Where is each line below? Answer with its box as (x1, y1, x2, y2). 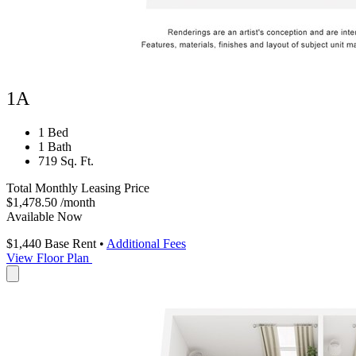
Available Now (6, 209, 83, 223)
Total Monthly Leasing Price (6, 180, 149, 195)
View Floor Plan (6, 250, 89, 265)
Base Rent (41, 236, 99, 250)
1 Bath (38, 139, 72, 153)
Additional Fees (106, 236, 186, 250)
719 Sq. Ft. (38, 153, 94, 168)
